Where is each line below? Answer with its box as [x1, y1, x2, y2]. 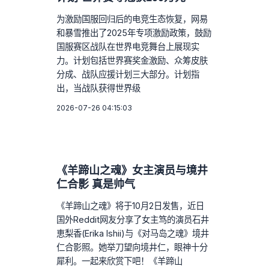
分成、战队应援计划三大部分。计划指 [56, 69, 200, 80]
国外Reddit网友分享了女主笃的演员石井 [56, 214, 210, 225]
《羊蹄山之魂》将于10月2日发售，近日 [56, 201, 205, 211]
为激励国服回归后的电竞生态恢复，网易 [56, 14, 208, 25]
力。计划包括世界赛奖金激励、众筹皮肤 [56, 55, 208, 66]
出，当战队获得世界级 [56, 83, 141, 94]
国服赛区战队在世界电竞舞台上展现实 [56, 41, 200, 52]
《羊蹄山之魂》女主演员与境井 [56, 165, 208, 177]
